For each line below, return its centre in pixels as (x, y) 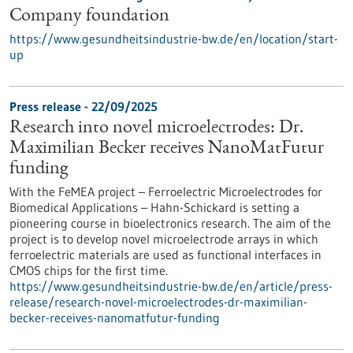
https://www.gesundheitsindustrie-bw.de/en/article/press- (171, 286)
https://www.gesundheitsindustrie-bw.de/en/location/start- (174, 39)
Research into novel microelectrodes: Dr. (157, 128)
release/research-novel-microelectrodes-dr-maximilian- (158, 302)
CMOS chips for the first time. (89, 270)
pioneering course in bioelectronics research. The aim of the (170, 223)
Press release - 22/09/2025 (84, 106)
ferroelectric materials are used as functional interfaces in (165, 255)
